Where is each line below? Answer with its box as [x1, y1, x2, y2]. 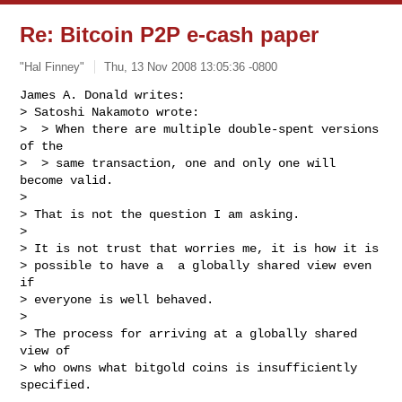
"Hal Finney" [20, 59, 85, 74]
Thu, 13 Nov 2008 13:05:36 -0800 [104, 59, 278, 74]
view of [20, 343, 71, 358]
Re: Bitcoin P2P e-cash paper [20, 22, 319, 47]
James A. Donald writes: [20, 87, 186, 102]
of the [20, 138, 64, 153]
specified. [20, 377, 92, 392]
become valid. [20, 172, 114, 188]
